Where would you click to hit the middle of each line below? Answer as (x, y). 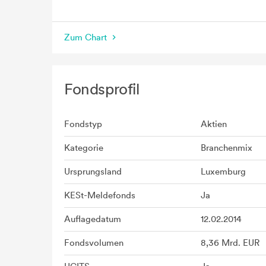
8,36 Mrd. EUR (230, 243)
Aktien (214, 124)
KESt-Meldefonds (100, 195)
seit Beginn (85, 19)
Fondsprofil (102, 88)
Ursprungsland (93, 171)
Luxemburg (223, 171)
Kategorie (84, 148)
